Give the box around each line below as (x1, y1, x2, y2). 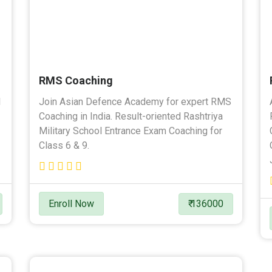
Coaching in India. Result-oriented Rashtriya (39, 110, 223, 122)
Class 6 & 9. (39, 139, 89, 151)
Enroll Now (49, 197, 94, 209)
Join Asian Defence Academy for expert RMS (39, 95, 231, 107)
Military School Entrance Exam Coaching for (39, 124, 222, 137)
